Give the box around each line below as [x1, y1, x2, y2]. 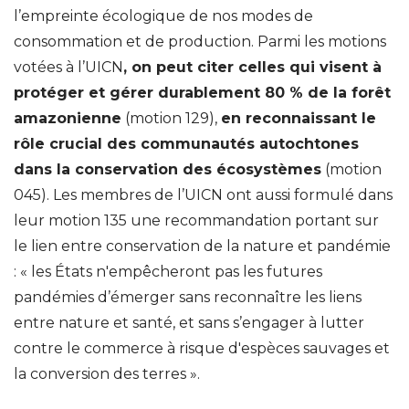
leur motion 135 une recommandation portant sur [14, 212, 379, 229]
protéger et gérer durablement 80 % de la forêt [14, 84, 391, 101]
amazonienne [14, 110, 121, 127]
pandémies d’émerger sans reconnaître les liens [14, 288, 362, 306]
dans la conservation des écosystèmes [14, 161, 321, 178]
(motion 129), [121, 110, 221, 127]
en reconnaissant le [221, 110, 376, 127]
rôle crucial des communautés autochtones [14, 135, 359, 152]
